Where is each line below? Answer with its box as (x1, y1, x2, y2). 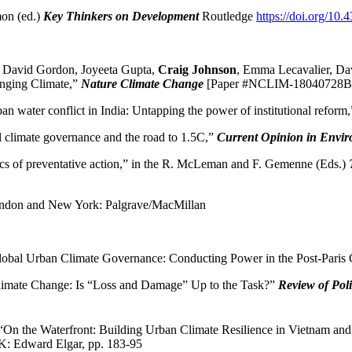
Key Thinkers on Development (43, 9, 199, 24)
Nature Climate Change (81, 77, 203, 91)
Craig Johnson (158, 63, 236, 77)
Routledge (202, 9, 256, 24)
